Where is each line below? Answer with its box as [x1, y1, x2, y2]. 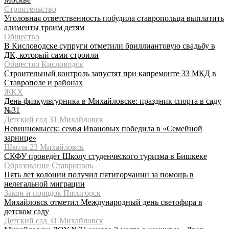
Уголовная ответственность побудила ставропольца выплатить [4, 13, 224, 22]
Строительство [4, 4, 56, 13]
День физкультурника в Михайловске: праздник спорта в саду [4, 96, 221, 105]
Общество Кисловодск [4, 59, 83, 68]
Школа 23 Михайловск [4, 142, 84, 151]
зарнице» [4, 133, 36, 142]
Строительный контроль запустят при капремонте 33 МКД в [4, 68, 216, 78]
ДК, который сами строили [4, 50, 99, 59]
